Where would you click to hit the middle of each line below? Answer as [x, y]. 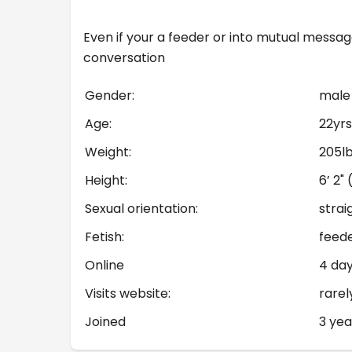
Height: [106, 180]
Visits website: [128, 293]
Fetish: [104, 237]
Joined [105, 322]
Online [104, 265]
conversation [124, 58]
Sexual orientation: [141, 209]
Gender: [110, 95]
